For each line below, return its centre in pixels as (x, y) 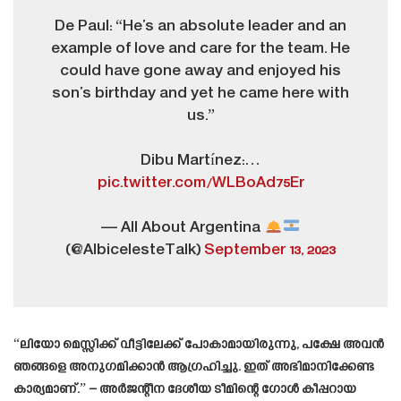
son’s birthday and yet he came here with (200, 94)
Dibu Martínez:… (200, 161)
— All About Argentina (183, 228)
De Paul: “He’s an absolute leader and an (200, 26)
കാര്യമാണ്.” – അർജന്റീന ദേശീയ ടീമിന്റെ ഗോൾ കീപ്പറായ (185, 389)
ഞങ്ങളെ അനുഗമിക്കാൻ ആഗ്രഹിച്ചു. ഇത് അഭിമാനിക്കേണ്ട (194, 367)
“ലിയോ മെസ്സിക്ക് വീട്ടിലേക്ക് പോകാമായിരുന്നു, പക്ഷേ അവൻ (199, 345)
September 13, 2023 (270, 250)
